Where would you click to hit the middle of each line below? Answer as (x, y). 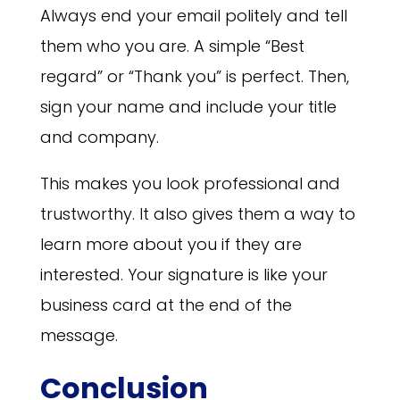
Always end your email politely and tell (193, 15)
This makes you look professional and (190, 183)
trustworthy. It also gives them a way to (197, 213)
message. (79, 335)
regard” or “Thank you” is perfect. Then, (194, 76)
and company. (99, 137)
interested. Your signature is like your (183, 274)
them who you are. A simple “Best (172, 46)
